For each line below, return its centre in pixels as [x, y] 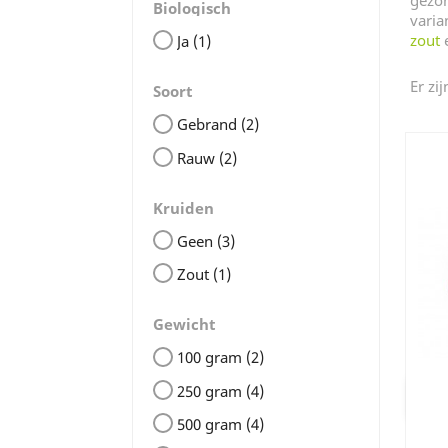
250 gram [211, 390]
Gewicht [184, 324]
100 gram [211, 357]
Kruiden [183, 207]
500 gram [211, 423]
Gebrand [209, 124]
